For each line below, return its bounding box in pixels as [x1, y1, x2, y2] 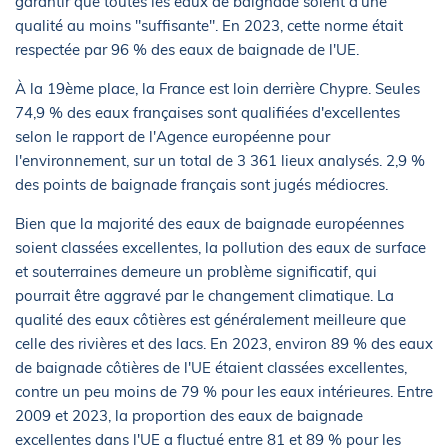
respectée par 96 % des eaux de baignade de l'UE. [15, 39, 359, 59]
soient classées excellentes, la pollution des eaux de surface [15, 237, 426, 257]
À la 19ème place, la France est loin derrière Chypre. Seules [15, 78, 420, 98]
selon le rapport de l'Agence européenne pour [15, 126, 330, 146]
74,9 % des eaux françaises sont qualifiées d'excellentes [15, 102, 400, 122]
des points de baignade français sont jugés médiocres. [15, 174, 388, 194]
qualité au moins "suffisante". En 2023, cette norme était [15, 15, 403, 35]
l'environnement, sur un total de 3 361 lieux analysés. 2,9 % [15, 150, 425, 170]
